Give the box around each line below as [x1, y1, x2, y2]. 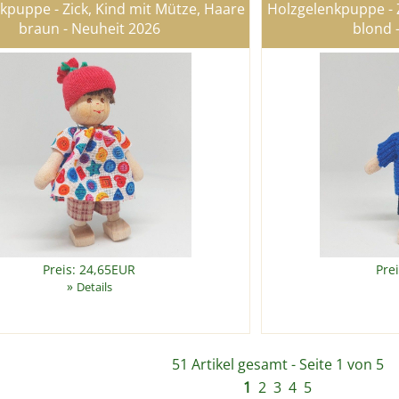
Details [76, 279, 112, 296]
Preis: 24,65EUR [43, 261, 135, 279]
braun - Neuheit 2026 [18, 19, 160, 39]
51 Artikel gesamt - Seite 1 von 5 [172, 354, 384, 375]
